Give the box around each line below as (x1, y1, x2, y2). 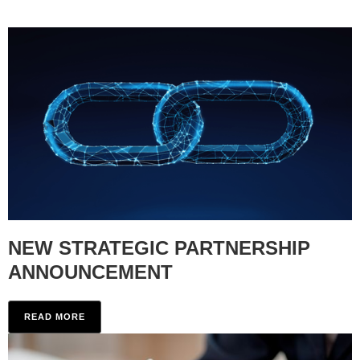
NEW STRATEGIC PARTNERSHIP (8, 237, 310, 260)
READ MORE (24, 312, 85, 322)
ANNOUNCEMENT (8, 261, 173, 284)
